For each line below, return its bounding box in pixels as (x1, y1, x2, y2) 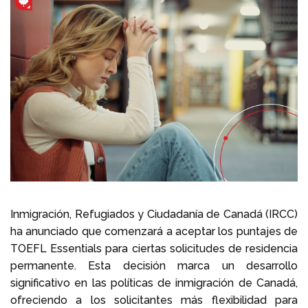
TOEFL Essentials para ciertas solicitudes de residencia (10, 241, 298, 255)
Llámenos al (41, 36, 102, 47)
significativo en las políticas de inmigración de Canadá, (10, 276, 298, 289)
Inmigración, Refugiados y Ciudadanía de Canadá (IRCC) (10, 207, 298, 221)
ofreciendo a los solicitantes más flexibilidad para (10, 293, 298, 307)
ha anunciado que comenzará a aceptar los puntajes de (10, 224, 298, 238)
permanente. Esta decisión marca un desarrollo (10, 258, 298, 272)
